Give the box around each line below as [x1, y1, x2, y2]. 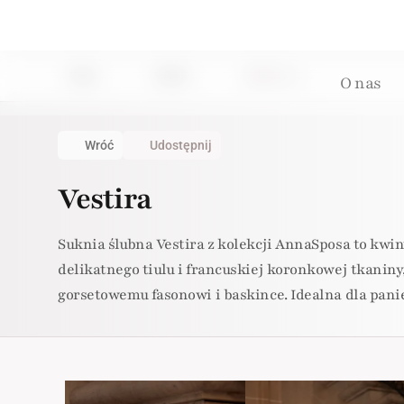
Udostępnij [150, 138, 212, 152]
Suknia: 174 [243, 69, 299, 83]
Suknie [153, 69, 190, 83]
